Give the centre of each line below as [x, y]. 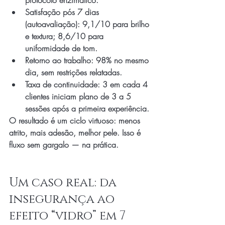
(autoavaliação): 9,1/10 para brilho [88, 24]
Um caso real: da [64, 183]
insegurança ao [63, 199]
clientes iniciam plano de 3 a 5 [79, 96]
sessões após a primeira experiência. [87, 108]
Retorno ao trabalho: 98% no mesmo [88, 60]
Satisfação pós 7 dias [63, 12]
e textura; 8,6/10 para [66, 36]
